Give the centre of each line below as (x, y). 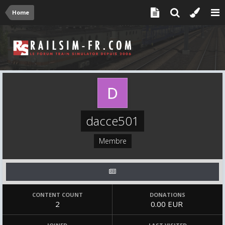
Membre (113, 141)
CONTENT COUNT (57, 195)
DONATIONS (167, 195)
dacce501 (113, 121)
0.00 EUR (167, 204)
